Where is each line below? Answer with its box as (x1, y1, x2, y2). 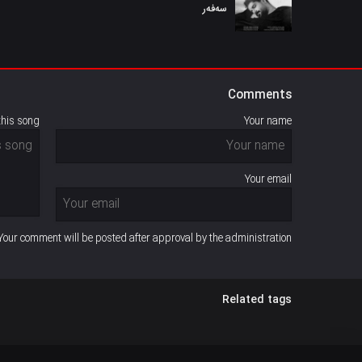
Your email (245, 171, 292, 187)
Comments (228, 86, 292, 105)
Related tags (222, 291, 292, 309)
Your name (244, 113, 292, 129)
